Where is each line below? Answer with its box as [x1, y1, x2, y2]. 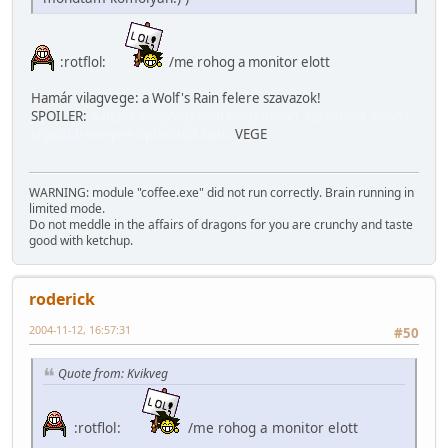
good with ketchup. [29, 232, 133, 250]
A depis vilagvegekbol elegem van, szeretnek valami [90, 106, 409, 125]
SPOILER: [31, 106, 90, 125]
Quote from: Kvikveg [58, 365, 168, 383]
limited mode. [29, 200, 105, 218]
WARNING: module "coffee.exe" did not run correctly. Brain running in [29, 184, 414, 202]
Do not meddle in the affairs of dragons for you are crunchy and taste [29, 216, 413, 234]
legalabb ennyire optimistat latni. [31, 124, 232, 143]
